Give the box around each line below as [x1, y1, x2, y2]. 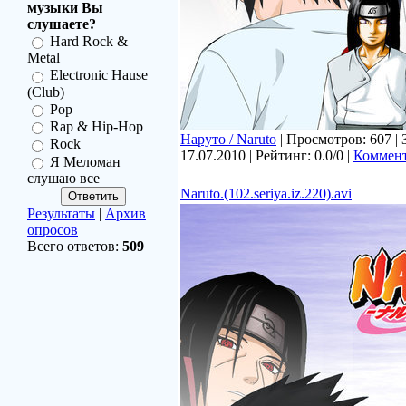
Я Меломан [50, 153, 121, 169]
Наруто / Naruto [180, 131, 276, 147]
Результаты [27, 205, 95, 221]
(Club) [27, 83, 64, 100]
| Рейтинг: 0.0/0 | [246, 148, 353, 163]
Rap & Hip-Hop [50, 119, 143, 135]
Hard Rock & [50, 34, 128, 50]
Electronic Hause [50, 67, 148, 83]
